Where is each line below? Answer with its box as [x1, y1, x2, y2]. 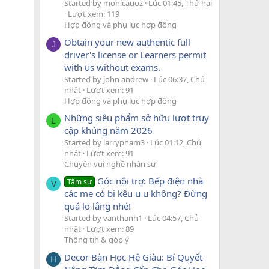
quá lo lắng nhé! [64, 200, 131, 213]
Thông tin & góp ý [64, 234, 129, 246]
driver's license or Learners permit [64, 48, 206, 61]
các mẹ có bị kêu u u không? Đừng [64, 187, 207, 200]
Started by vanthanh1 [64, 213, 142, 224]
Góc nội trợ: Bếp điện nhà [97, 175, 204, 187]
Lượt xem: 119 [68, 8, 119, 20]
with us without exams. [64, 61, 160, 73]
